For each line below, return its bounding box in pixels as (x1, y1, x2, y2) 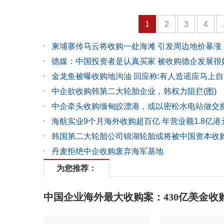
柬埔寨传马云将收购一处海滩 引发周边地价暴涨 (51, 42, 221, 50)
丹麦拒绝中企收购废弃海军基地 (51, 147, 163, 155)
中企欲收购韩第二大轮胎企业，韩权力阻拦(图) (51, 87, 216, 95)
